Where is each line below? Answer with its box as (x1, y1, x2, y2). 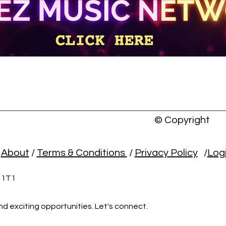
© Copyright (154, 115, 210, 125)
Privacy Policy (134, 147, 198, 158)
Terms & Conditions (36, 147, 127, 158)
